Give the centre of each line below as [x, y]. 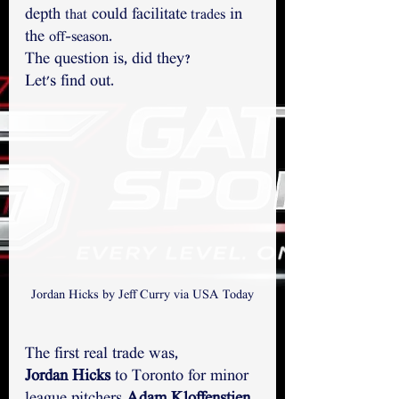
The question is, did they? [110, 60]
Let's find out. [69, 82]
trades [206, 16]
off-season [79, 38]
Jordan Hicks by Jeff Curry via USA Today [142, 296]
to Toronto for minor [182, 378]
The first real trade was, [102, 355]
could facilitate [137, 16]
